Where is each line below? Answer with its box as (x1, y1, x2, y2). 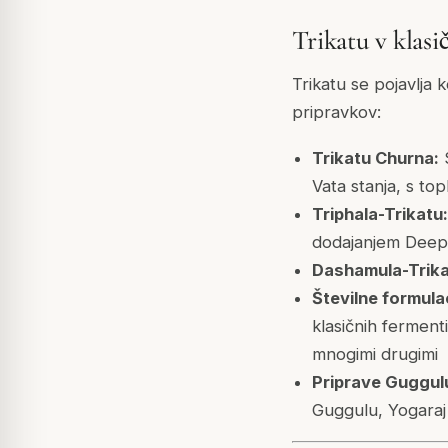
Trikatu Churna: (311, 148, 439, 169)
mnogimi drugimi (311, 344, 438, 365)
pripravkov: (292, 102, 381, 123)
